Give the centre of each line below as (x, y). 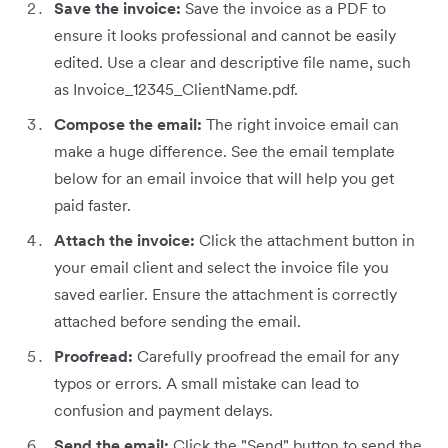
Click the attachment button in (307, 240)
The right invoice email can (302, 124)
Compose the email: (130, 124)
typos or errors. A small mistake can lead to (206, 383)
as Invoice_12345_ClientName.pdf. (176, 89)
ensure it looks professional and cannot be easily (225, 35)
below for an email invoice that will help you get (224, 178)
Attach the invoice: (126, 240)
